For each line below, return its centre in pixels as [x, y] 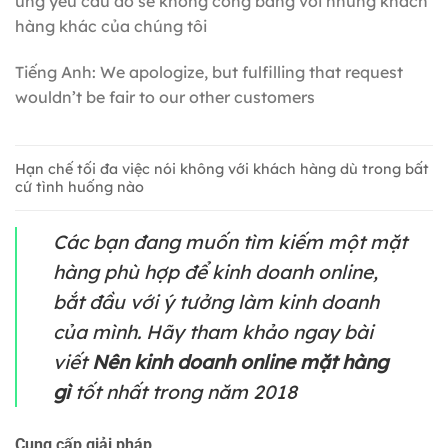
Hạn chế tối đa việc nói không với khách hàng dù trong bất [222, 169]
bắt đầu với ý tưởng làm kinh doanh [216, 301]
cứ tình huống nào [79, 187]
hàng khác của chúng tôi [111, 26]
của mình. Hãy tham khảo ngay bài [213, 331]
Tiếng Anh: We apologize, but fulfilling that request [209, 72]
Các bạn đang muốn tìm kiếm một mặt [230, 241]
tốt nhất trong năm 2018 [183, 391]
